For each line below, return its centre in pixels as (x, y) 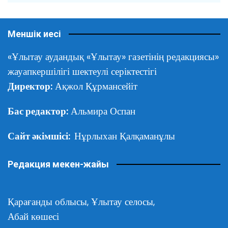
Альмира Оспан (102, 111)
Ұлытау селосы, (123, 202)
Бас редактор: (38, 111)
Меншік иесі (34, 34)
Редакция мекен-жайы (58, 164)
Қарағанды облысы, (49, 202)
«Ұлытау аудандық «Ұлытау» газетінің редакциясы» (113, 56)
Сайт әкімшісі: (41, 136)
